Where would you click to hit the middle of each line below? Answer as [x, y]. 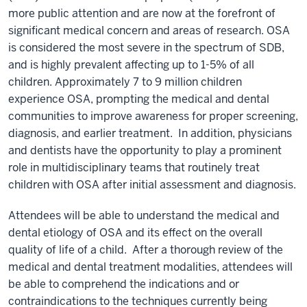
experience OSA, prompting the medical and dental [139, 99]
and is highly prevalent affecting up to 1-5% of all [131, 65]
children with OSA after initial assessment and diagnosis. [153, 185]
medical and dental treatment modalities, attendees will [150, 267]
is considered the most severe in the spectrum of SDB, [146, 48]
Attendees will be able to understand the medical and [144, 216]
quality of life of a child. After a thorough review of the [146, 250]
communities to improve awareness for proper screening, [153, 116]
